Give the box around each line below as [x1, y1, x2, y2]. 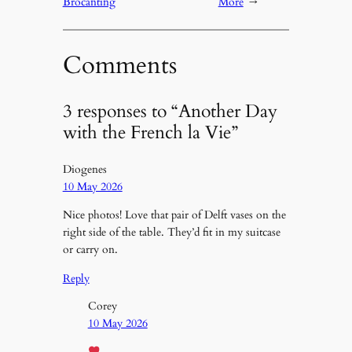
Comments [62, 49, 177, 82]
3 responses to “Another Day [62, 98, 277, 123]
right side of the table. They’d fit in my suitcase [62, 225, 280, 240]
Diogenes [62, 162, 107, 178]
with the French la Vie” [62, 119, 238, 145]
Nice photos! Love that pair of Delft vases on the [62, 207, 286, 223]
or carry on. [62, 242, 118, 258]
